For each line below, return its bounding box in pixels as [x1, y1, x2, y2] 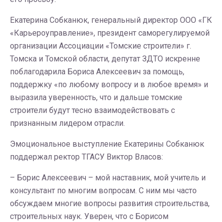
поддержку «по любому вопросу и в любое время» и [10, 80, 208, 89]
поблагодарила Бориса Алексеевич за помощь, [10, 67, 184, 76]
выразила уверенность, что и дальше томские [10, 93, 182, 102]
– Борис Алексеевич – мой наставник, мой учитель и [10, 173, 206, 182]
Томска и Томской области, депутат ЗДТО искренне [10, 54, 200, 63]
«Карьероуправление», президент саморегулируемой [10, 28, 210, 38]
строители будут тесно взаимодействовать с [10, 106, 175, 115]
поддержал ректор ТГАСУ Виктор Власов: [10, 152, 163, 162]
